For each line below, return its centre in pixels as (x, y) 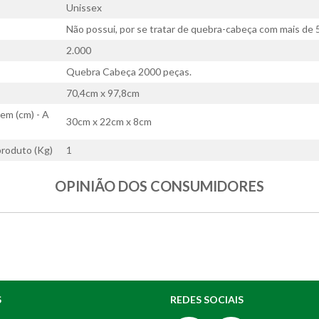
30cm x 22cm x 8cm (109, 122)
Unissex (84, 8)
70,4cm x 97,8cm (103, 93)
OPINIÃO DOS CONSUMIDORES (159, 186)
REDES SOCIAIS (206, 300)
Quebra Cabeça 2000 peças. (129, 72)
